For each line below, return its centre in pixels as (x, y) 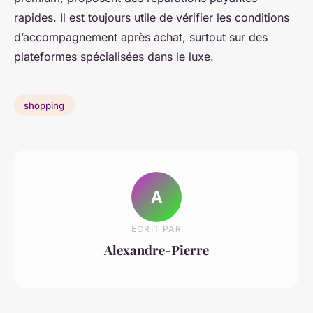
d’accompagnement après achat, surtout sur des (141, 37)
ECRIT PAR (156, 229)
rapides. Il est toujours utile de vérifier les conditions (152, 17)
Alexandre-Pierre (156, 250)
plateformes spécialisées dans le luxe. (114, 56)
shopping (44, 105)
